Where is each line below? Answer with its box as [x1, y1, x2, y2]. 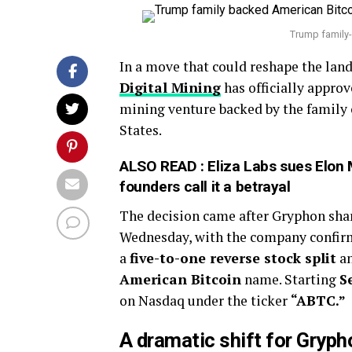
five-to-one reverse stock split [130, 249, 336, 267]
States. [119, 121, 162, 139]
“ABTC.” [291, 291, 346, 310]
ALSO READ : [119, 157, 208, 175]
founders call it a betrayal [119, 178, 291, 196]
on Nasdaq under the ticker [119, 291, 291, 310]
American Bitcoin [119, 270, 241, 288]
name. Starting [241, 270, 339, 288]
